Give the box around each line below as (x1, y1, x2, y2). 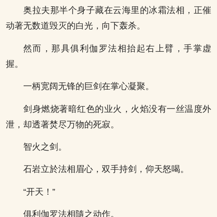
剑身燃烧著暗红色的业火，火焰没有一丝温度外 (23, 104, 211, 114)
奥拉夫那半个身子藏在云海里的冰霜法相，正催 (23, 5, 211, 15)
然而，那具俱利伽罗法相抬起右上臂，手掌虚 (23, 43, 211, 53)
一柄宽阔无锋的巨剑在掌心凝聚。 (23, 81, 154, 92)
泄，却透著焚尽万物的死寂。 (6, 119, 119, 129)
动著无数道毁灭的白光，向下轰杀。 (6, 21, 145, 31)
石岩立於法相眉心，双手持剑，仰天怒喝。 (23, 164, 189, 174)
